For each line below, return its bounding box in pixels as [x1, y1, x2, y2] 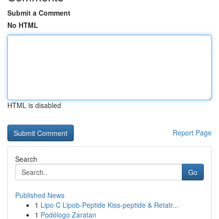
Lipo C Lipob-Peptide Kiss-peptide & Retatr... [41, 200, 178, 210]
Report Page [173, 128, 212, 137]
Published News [15, 190, 65, 200]
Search [15, 154, 37, 164]
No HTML [7, 20, 38, 30]
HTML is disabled [7, 100, 61, 110]
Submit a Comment [7, 8, 70, 18]
